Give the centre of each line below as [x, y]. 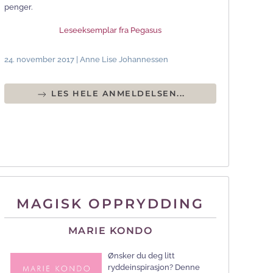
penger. [19, 7]
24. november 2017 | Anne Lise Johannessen [86, 60]
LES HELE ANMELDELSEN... [116, 94]
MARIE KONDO [110, 230]
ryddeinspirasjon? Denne [154, 267]
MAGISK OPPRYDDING [110, 204]
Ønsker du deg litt [141, 255]
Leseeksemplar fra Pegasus [110, 30]
